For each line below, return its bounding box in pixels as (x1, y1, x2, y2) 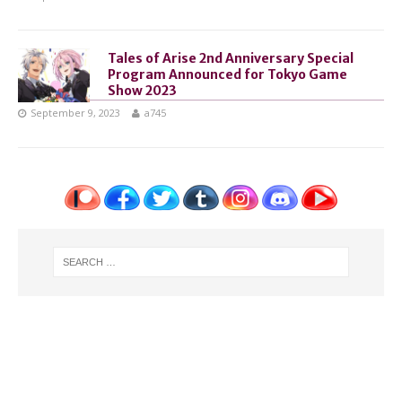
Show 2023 (108, 83, 177, 99)
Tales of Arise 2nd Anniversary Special (108, 50, 354, 66)
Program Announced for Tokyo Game (108, 66, 347, 83)
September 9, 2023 (31, 106, 120, 119)
